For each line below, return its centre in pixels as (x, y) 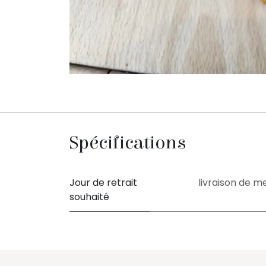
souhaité (89, 197)
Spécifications (128, 143)
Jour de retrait (103, 183)
